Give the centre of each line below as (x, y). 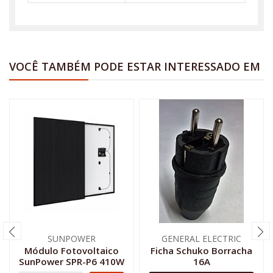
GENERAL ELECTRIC (201, 238)
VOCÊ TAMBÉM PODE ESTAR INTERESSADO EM (135, 66)
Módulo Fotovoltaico (72, 250)
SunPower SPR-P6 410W (72, 261)
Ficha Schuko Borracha (201, 250)
